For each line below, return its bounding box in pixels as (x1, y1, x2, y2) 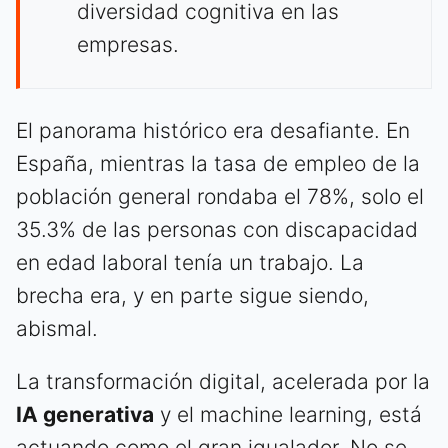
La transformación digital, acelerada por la (16, 369, 430, 395)
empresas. (77, 32, 179, 58)
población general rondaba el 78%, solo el (16, 184, 424, 210)
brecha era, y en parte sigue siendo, (16, 283, 369, 309)
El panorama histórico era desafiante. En (16, 118, 410, 144)
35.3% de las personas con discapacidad (16, 217, 418, 243)
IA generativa (16, 402, 154, 428)
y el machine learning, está (154, 402, 422, 428)
